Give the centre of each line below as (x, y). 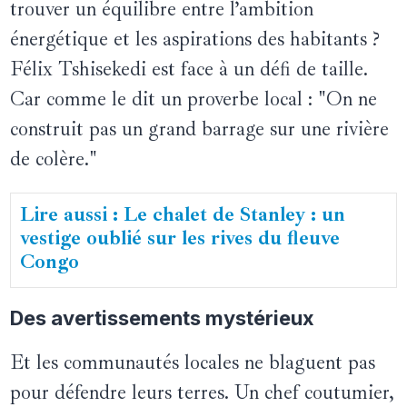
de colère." (54, 159)
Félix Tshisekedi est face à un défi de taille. (189, 69)
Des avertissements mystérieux (163, 318)
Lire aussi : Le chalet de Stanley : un (183, 215)
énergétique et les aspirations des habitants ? (195, 40)
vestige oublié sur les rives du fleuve (180, 238)
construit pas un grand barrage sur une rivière (200, 129)
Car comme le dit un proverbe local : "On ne (194, 99)
